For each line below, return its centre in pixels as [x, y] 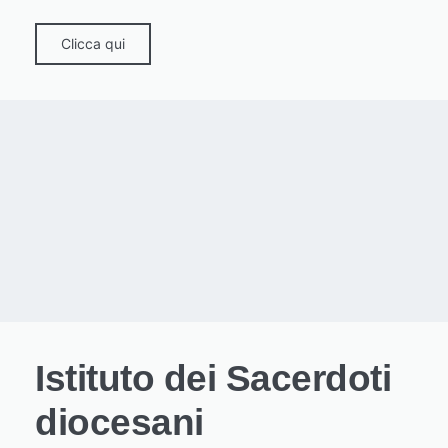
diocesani [119, 423]
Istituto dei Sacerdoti [213, 379]
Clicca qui [93, 44]
